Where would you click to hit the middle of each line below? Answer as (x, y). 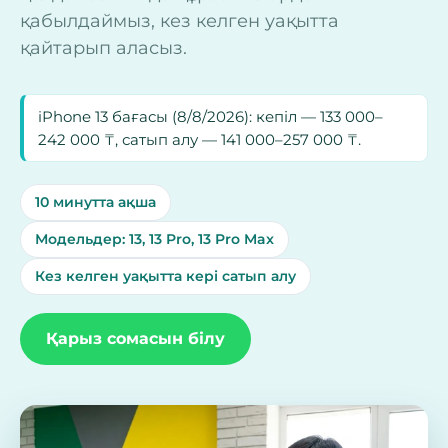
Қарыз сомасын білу (135, 338)
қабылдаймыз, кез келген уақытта (179, 21)
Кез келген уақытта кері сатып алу (165, 276)
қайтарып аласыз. (103, 48)
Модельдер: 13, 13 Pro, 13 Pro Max (154, 239)
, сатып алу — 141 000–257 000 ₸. (238, 139)
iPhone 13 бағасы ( (107, 116)
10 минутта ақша (95, 202)
